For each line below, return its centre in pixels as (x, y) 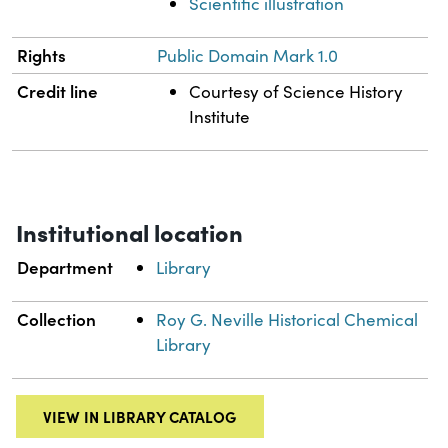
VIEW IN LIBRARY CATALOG (140, 416)
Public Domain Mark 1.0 (248, 55)
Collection (57, 318)
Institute (220, 116)
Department (65, 266)
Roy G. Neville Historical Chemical (287, 319)
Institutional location (129, 231)
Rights (42, 54)
